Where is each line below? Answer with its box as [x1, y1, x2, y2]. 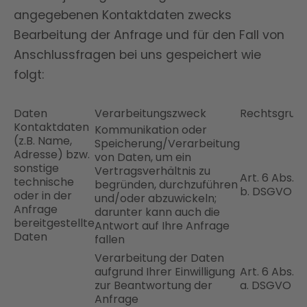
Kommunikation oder [95, 122, 207, 138]
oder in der [14, 188, 72, 204]
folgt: [14, 66, 44, 83]
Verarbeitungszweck [95, 106, 206, 121]
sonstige [14, 160, 59, 176]
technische [14, 174, 74, 190]
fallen [95, 232, 125, 247]
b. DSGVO [240, 184, 292, 199]
